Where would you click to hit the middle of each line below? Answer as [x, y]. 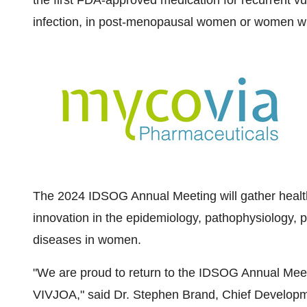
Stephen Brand [174, 295]
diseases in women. [87, 240]
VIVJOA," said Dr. [83, 295]
